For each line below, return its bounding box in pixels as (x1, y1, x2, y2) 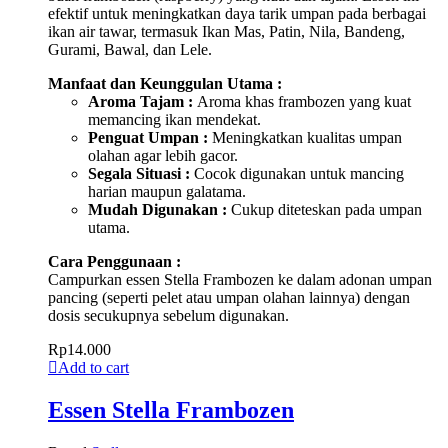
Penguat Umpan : (88, 128, 208, 146)
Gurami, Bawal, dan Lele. (48, 40, 212, 58)
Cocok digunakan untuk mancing (190, 164, 404, 182)
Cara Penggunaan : (48, 252, 181, 270)
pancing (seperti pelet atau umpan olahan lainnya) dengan (48, 288, 410, 306)
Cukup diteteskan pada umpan (227, 200, 422, 218)
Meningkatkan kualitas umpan (208, 128, 402, 146)
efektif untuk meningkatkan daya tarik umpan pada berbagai (48, 4, 426, 22)
